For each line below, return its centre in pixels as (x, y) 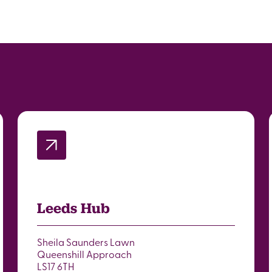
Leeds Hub (74, 208)
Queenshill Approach (85, 254)
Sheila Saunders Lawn (86, 242)
